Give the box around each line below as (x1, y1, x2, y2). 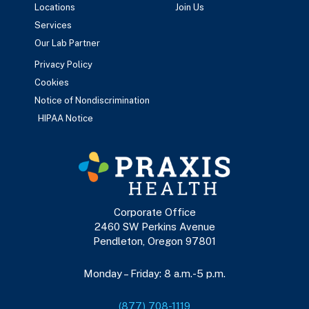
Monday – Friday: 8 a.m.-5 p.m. (83, 267, 226, 279)
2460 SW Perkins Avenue (94, 220, 215, 232)
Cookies (34, 77, 69, 88)
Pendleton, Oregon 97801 (93, 235, 216, 247)
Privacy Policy (34, 59, 92, 70)
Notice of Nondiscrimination (34, 94, 150, 106)
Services (34, 19, 72, 30)
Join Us (175, 1, 204, 12)
